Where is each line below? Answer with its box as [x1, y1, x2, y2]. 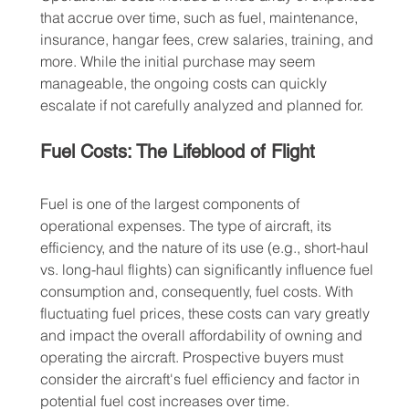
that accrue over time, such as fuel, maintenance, [39, 8, 362, 27]
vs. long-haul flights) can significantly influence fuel [39, 260, 377, 279]
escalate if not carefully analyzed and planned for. [39, 96, 363, 115]
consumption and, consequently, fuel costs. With [39, 282, 357, 301]
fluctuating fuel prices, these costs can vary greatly [39, 304, 373, 323]
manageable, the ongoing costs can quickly [39, 74, 330, 93]
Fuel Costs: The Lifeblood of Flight [39, 141, 315, 163]
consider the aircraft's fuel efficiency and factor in [39, 370, 363, 389]
